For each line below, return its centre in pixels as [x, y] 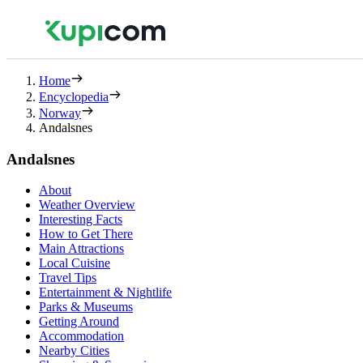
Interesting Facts [81, 220]
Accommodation [81, 336]
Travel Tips [68, 278]
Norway [60, 113]
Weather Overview [87, 205]
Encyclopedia [74, 97]
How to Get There [86, 234]
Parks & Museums [86, 307]
